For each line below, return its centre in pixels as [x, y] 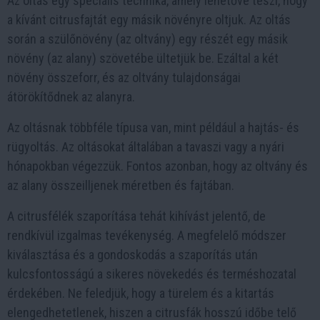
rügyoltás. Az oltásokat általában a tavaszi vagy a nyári [146, 147]
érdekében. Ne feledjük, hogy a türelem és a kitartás [141, 293]
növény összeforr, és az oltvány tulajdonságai [124, 77]
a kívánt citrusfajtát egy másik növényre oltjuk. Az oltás [149, 20]
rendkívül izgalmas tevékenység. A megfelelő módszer [147, 235]
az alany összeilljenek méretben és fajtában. [121, 185]
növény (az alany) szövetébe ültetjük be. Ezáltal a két [143, 58]
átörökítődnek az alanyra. [71, 97]
